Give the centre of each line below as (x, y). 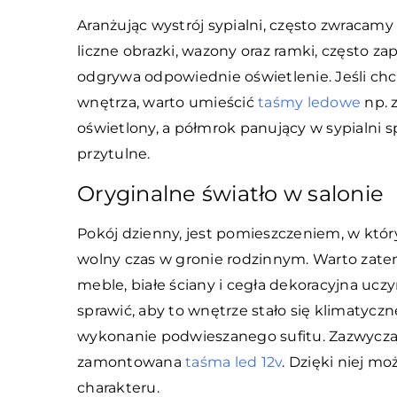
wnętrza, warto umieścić (167, 102)
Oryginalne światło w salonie (230, 194)
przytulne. (116, 154)
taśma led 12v (234, 362)
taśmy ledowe (309, 102)
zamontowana (131, 362)
